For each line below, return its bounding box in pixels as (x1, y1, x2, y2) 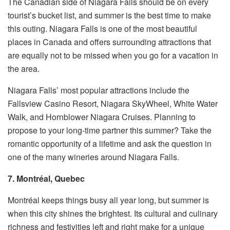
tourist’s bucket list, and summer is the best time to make (8, 9, 211, 22)
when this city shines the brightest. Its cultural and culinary (8, 207, 218, 220)
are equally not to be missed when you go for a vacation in (8, 49, 218, 62)
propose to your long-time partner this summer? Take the (8, 124, 212, 137)
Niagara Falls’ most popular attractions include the (8, 84, 189, 97)
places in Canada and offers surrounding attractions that (8, 36, 211, 48)
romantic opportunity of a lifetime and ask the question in (8, 138, 212, 150)
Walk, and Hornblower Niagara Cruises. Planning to (8, 111, 196, 123)
